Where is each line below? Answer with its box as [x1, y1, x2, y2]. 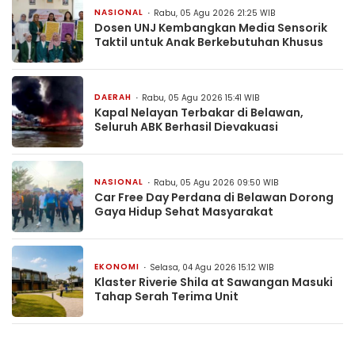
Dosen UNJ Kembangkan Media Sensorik [94, 19, 327, 36]
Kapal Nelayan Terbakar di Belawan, [94, 104, 303, 120]
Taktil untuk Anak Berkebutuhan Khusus [94, 33, 323, 50]
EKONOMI [94, 260, 139, 273]
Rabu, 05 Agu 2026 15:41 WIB [142, 91, 259, 104]
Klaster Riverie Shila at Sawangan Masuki [94, 273, 333, 290]
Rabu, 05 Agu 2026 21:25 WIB [154, 6, 275, 19]
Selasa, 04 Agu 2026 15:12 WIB [150, 261, 273, 273]
